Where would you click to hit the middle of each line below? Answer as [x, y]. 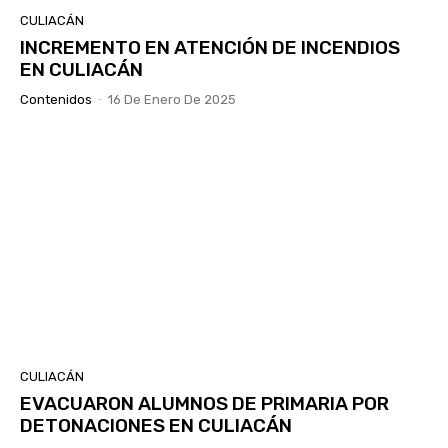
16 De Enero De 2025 [172, 99]
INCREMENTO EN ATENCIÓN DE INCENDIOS [210, 47]
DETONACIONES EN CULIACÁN [156, 425]
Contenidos [56, 99]
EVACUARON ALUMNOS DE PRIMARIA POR [204, 403]
